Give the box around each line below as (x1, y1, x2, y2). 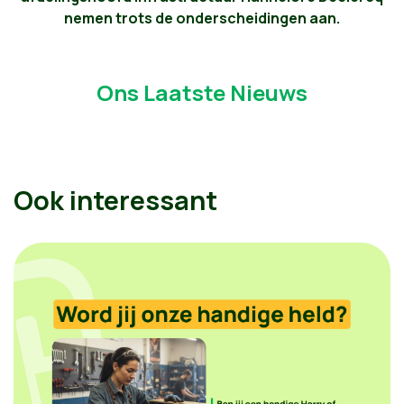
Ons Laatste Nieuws (96, 77, 308, 107)
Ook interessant (14, 182, 217, 219)
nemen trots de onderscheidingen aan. (64, 7, 340, 28)
